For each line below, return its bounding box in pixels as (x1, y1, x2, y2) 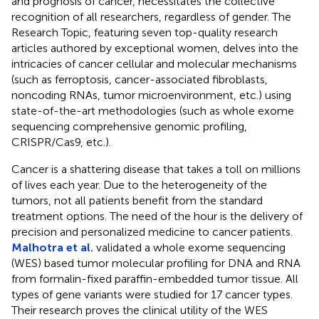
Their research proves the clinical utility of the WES (11, 303, 268, 317)
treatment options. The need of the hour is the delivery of (11, 209, 303, 223)
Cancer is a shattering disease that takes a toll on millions (11, 162, 300, 176)
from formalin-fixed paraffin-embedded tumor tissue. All (11, 271, 298, 286)
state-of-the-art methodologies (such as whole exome (11, 103, 294, 117)
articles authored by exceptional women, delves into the (11, 41, 298, 55)
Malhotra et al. (11, 240, 93, 254)
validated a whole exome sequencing (93, 240, 286, 254)
